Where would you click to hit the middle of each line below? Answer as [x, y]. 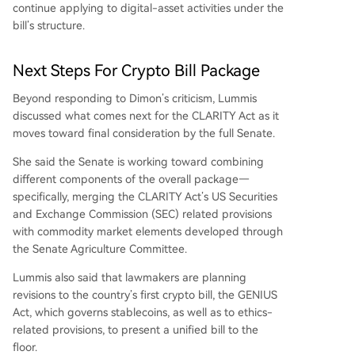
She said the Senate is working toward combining [138, 162]
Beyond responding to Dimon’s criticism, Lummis [135, 98]
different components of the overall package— [131, 179]
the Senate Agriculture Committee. [100, 249]
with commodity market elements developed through [148, 231]
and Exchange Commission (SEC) [97, 214]
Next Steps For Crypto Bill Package [136, 71]
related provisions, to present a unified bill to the [136, 330]
